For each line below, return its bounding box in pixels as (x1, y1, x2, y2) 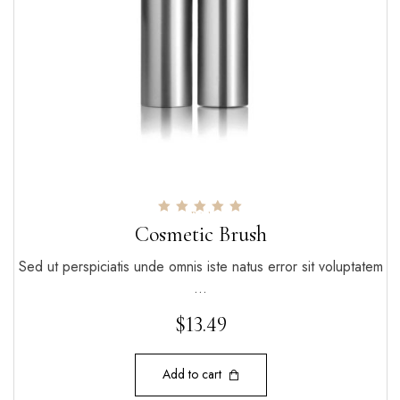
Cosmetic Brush (134, 221, 267, 248)
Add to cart (162, 365, 221, 384)
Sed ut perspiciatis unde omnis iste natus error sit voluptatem (18, 256, 383, 278)
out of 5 (187, 225, 214, 234)
